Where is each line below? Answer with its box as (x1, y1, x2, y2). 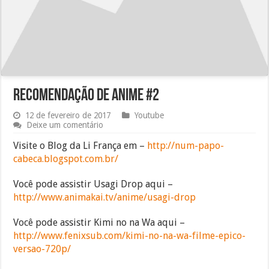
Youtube (134, 110, 165, 120)
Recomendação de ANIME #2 (13, 87, 160, 104)
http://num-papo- (147, 139, 225, 151)
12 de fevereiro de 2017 (25, 110, 111, 120)
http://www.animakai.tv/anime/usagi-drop (13, 191, 196, 203)
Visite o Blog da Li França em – (13, 139, 148, 151)
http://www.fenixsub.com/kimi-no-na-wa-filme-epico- (13, 229, 246, 241)
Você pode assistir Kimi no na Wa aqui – (13, 216, 186, 228)
